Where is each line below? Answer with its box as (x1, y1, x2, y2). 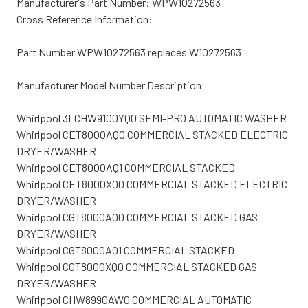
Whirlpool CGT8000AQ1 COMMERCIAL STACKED (16, 243, 234, 256)
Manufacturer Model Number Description (16, 78, 201, 91)
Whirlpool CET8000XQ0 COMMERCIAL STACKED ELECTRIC (16, 177, 287, 190)
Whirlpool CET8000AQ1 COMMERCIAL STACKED (16, 160, 235, 174)
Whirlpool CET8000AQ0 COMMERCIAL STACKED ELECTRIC (16, 127, 288, 141)
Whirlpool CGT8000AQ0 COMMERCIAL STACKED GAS (16, 210, 258, 223)
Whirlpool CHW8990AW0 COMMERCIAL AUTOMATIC (16, 292, 252, 306)
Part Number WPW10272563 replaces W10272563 (16, 45, 241, 58)
